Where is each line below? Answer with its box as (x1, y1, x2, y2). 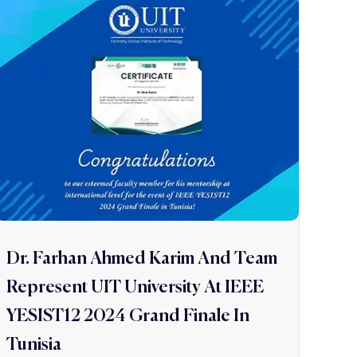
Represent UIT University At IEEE (6, 279, 264, 297)
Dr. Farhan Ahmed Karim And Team (6, 250, 277, 269)
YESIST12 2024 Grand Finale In (6, 308, 249, 326)
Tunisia (6, 336, 61, 355)
